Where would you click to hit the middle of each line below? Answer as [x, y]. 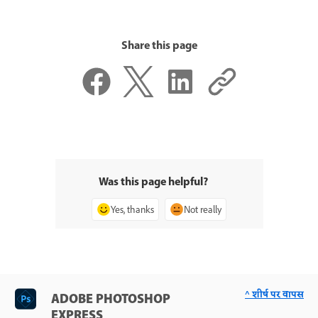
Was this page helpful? [153, 182]
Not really [203, 209]
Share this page [159, 46]
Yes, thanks [132, 209]
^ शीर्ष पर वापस [274, 295]
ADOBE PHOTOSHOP [111, 300]
